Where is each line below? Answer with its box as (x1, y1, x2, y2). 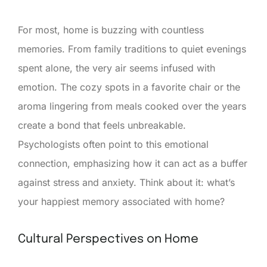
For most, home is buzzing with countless (18, 23, 204, 36)
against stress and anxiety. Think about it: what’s (18, 176, 235, 188)
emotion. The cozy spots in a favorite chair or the (18, 80, 240, 93)
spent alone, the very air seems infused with (18, 61, 215, 74)
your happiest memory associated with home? (18, 195, 225, 207)
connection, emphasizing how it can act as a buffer (18, 157, 247, 169)
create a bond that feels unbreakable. (18, 119, 186, 131)
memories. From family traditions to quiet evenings (18, 42, 246, 55)
